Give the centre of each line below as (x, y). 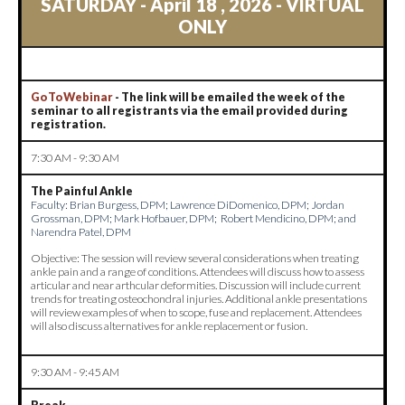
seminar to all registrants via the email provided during (189, 110)
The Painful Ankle (83, 191)
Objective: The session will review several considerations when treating (195, 258)
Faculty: (49, 204)
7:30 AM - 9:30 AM (75, 157)
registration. (68, 124)
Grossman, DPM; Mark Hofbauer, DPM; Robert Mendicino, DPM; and (193, 218)
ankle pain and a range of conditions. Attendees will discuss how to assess (198, 271)
